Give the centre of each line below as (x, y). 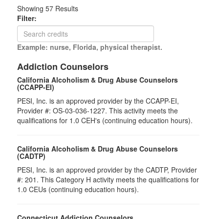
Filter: (30, 18)
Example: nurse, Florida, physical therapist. (90, 47)
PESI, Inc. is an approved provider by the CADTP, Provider (107, 170)
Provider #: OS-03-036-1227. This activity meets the (98, 110)
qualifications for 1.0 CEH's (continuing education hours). (105, 120)
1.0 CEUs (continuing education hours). (78, 189)
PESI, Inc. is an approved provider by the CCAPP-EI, (98, 101)
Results (66, 8)
